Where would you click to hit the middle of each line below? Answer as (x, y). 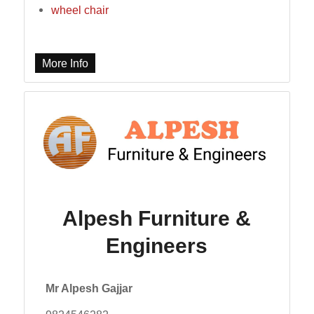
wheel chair (80, 10)
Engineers (157, 245)
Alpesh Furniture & (157, 218)
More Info (65, 63)
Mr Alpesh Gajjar (89, 288)
